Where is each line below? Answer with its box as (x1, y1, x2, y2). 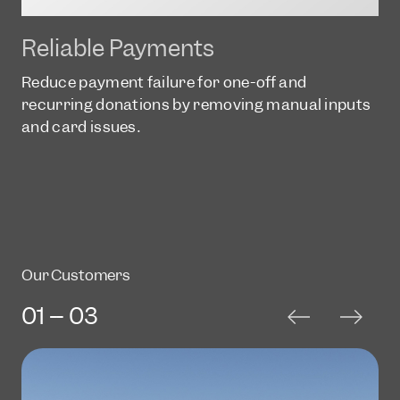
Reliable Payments (21, 32, 214, 63)
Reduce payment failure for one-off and (21, 71, 307, 92)
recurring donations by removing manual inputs (21, 94, 371, 114)
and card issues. (21, 116, 141, 137)
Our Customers (21, 264, 130, 285)
